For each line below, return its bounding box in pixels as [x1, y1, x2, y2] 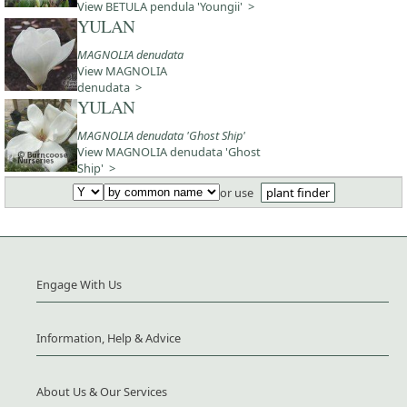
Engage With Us [36, 275, 122, 293]
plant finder [265, 184, 330, 201]
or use [219, 184, 256, 201]
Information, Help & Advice [36, 329, 181, 346]
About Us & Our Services [36, 382, 167, 400]
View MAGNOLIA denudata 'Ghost [77, 143, 261, 160]
